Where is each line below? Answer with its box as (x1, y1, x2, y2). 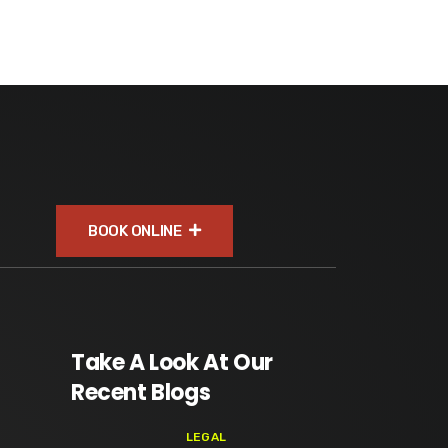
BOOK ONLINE (88, 221, 185, 240)
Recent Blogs (71, 376, 211, 408)
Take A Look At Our (71, 346, 273, 378)
